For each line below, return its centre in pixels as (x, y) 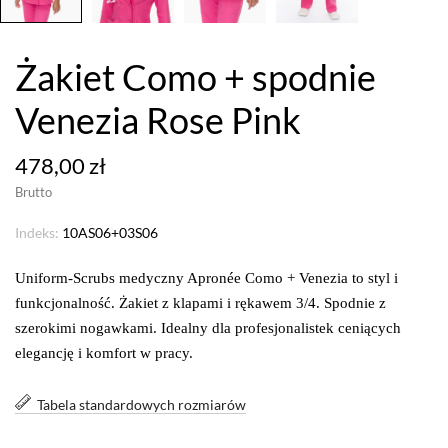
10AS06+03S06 (110, 233)
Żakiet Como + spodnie (195, 77)
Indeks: (37, 233)
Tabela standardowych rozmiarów (141, 405)
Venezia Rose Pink (158, 120)
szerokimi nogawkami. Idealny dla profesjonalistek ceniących (208, 328)
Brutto (33, 192)
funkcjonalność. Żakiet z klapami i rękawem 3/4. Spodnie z (200, 303)
